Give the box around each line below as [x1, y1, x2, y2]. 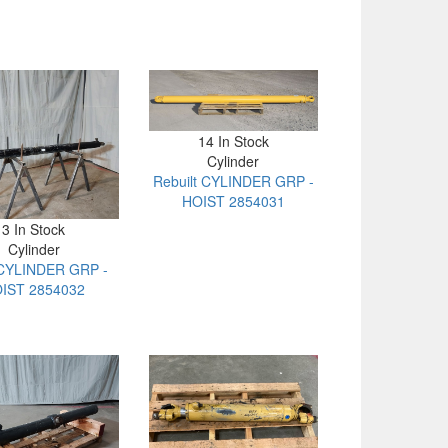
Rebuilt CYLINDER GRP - [152, 170, 314, 191]
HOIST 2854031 [181, 190, 285, 211]
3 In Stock [2, 219, 66, 240]
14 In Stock [197, 130, 269, 151]
